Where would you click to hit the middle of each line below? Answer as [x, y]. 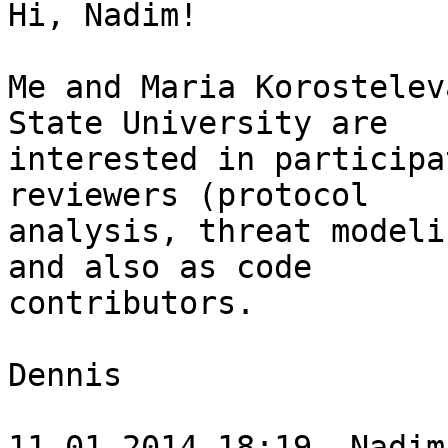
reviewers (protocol [188, 195]
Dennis [65, 375]
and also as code [160, 267]
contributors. [131, 303]
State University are [198, 123]
